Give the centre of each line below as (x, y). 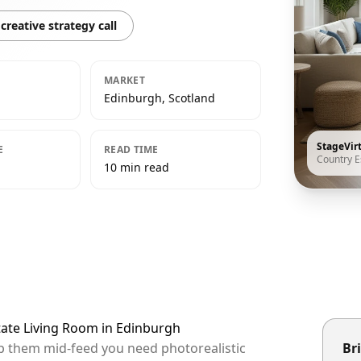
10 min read (137, 167)
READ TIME (131, 149)
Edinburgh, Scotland (160, 98)
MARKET (124, 80)
